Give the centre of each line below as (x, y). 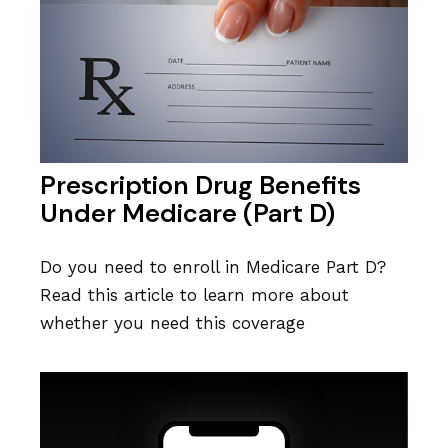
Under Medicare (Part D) (187, 213)
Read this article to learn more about (194, 295)
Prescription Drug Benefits (200, 185)
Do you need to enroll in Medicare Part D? (213, 267)
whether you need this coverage (172, 323)
